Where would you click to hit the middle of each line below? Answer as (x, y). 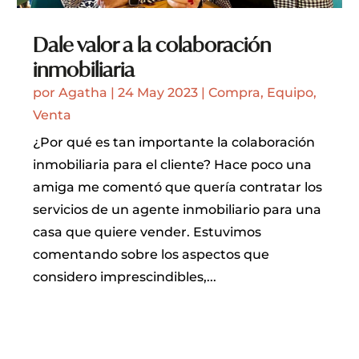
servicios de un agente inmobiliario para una (177, 209)
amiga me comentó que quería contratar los (178, 187)
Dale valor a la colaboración (152, 44)
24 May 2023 (158, 92)
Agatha (83, 92)
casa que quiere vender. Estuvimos (147, 232)
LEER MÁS (71, 307)
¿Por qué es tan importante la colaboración (174, 142)
